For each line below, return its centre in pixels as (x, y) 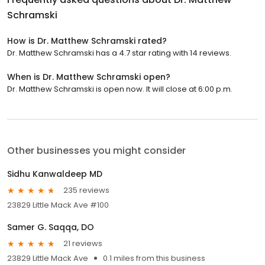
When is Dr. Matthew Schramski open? (89, 77)
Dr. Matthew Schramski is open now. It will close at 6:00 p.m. (120, 89)
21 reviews (83, 244)
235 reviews (86, 190)
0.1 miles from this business (154, 258)
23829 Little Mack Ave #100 (58, 205)
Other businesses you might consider (96, 150)
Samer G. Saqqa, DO (51, 227)
